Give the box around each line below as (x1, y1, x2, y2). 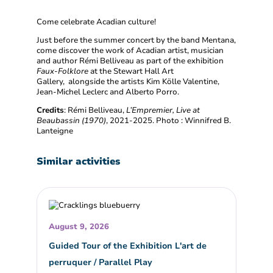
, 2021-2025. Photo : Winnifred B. (106, 115, 231, 127)
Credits (37, 105, 64, 116)
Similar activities (37, 155, 120, 169)
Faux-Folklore (37, 66, 88, 77)
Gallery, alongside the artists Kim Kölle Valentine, (37, 76, 219, 88)
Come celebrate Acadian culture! (37, 16, 156, 28)
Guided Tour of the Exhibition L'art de (49, 239, 207, 252)
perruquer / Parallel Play (49, 255, 153, 268)
